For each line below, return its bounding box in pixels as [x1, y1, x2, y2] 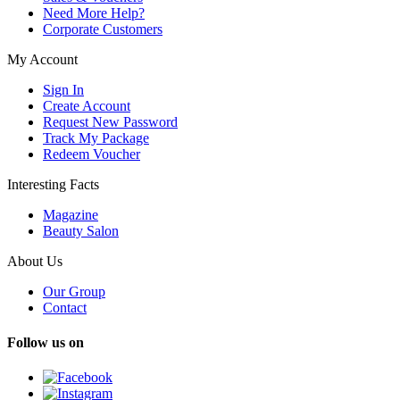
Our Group [43, 283, 105, 299]
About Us [7, 253, 62, 269]
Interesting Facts [7, 176, 99, 192]
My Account [7, 51, 78, 67]
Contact [43, 299, 87, 315]
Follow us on [7, 335, 84, 351]
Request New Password [43, 113, 178, 129]
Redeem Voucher [43, 146, 140, 162]
